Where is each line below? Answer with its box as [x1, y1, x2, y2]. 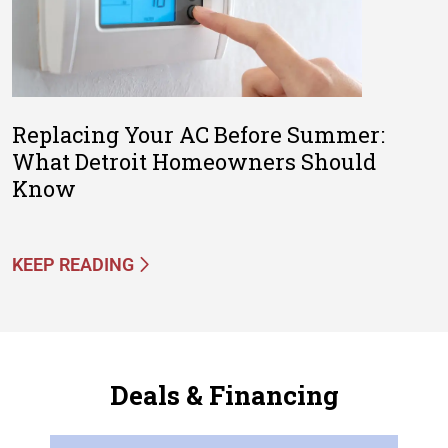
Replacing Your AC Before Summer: [12, 119, 385, 149]
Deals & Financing [109, 377, 339, 412]
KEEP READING [12, 253, 134, 275]
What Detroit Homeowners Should [12, 146, 376, 176]
